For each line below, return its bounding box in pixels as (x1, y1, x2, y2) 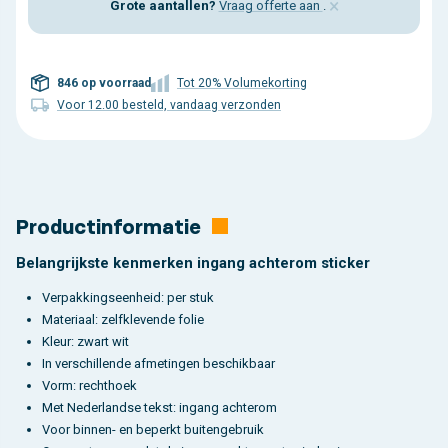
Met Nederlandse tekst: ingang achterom (42, 399, 277, 415)
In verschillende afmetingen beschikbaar (42, 355, 275, 371)
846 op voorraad (57, 76, 151, 91)
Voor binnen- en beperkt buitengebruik (42, 421, 264, 437)
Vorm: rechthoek (42, 377, 137, 393)
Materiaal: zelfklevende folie (42, 311, 204, 327)
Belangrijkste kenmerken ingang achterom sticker (16, 254, 370, 273)
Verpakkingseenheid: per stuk (42, 289, 214, 305)
